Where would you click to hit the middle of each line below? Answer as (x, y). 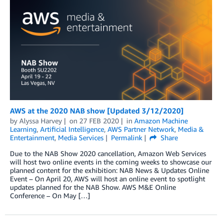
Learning (23, 129)
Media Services (81, 138)
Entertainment (32, 138)
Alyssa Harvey (41, 121)
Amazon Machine (161, 121)
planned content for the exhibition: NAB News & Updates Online (110, 170)
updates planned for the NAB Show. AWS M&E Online (93, 187)
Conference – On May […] (50, 196)
